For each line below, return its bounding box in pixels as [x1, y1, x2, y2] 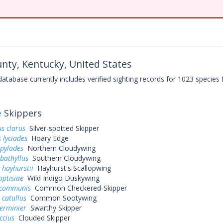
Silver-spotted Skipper [25, 123, 99, 133]
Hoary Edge [27, 133, 69, 143]
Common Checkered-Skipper [30, 183, 127, 193]
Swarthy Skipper [26, 203, 82, 213]
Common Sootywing [26, 193, 97, 203]
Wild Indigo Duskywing [23, 173, 100, 183]
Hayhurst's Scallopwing [33, 163, 111, 173]
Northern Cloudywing [23, 143, 96, 153]
